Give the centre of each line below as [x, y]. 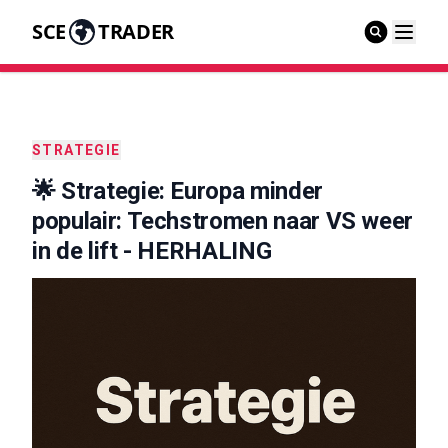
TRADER [135, 31]
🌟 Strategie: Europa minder [177, 191]
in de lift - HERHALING [152, 251]
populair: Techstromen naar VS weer [223, 221]
